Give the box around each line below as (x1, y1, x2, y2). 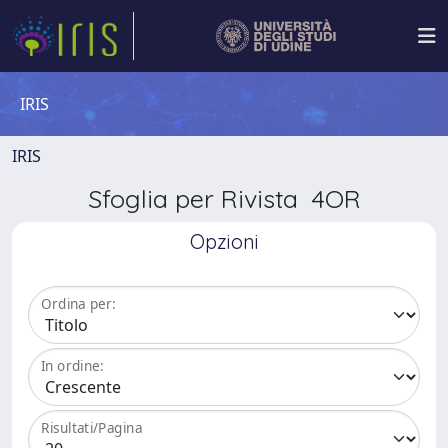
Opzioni (189, 229, 259, 254)
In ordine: (41, 356, 104, 376)
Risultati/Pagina (41, 418, 143, 438)
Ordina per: (41, 294, 116, 314)
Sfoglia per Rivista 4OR (87, 183, 361, 214)
